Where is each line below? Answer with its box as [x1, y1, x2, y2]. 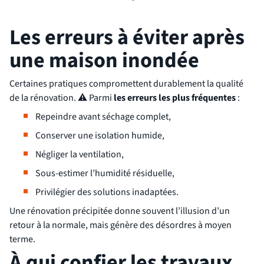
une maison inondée [9, 45, 199, 76]
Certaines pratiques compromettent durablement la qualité [9, 77, 243, 91]
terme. [9, 233, 35, 246]
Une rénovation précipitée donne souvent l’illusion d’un [9, 204, 230, 218]
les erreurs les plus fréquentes [114, 91, 236, 105]
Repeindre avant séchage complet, [35, 110, 171, 124]
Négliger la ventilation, [35, 148, 124, 161]
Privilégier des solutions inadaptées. [35, 186, 179, 199]
